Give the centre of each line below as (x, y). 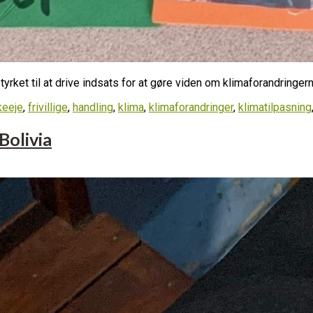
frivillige (48, 107)
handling (93, 107)
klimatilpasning (275, 107)
